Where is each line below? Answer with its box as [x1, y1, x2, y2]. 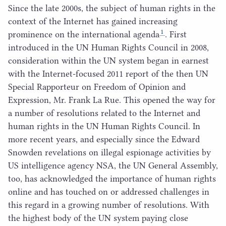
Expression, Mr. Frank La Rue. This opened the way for [8, 94, 215, 105]
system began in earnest [116, 55, 209, 66]
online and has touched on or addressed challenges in [8, 186, 209, 197]
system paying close [111, 212, 188, 223]
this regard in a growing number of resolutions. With [8, 199, 209, 210]
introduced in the [8, 42, 76, 52]
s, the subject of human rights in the [78, 3, 215, 13]
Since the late [8, 3, 62, 13]
